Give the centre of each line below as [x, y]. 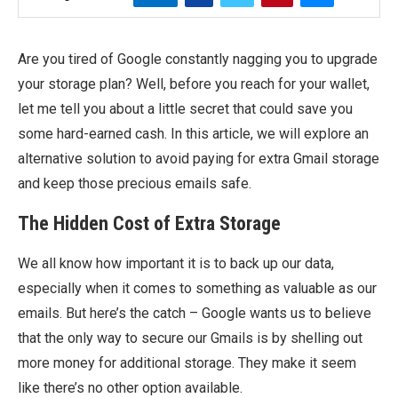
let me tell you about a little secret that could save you [185, 109]
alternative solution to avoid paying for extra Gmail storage [199, 159]
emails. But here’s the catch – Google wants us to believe [195, 313]
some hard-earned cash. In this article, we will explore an [193, 134]
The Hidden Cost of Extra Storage [149, 223]
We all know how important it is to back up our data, [176, 263]
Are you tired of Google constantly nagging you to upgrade [198, 59]
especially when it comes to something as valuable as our [197, 288]
